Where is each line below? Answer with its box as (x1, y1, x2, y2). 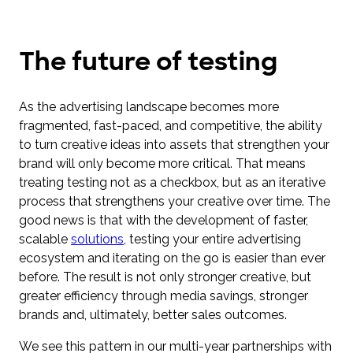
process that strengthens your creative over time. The (19, 194, 330, 210)
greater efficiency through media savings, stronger (19, 288, 308, 304)
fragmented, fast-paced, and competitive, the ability (19, 118, 322, 134)
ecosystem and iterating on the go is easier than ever (19, 251, 325, 266)
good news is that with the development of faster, (19, 213, 308, 229)
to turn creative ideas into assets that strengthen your (19, 137, 329, 153)
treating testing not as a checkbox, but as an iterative (19, 175, 325, 191)
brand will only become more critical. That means (19, 156, 306, 172)
